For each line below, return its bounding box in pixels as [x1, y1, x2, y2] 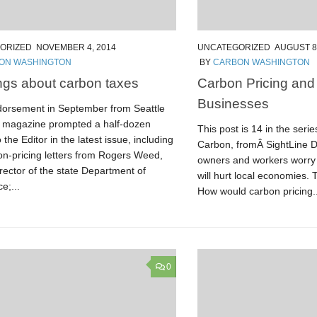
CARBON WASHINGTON [213, 57, 310, 67]
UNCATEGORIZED [197, 42, 270, 52]
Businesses [197, 95, 269, 111]
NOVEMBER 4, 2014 [36, 42, 116, 52]
